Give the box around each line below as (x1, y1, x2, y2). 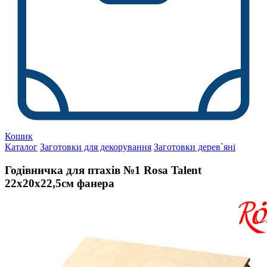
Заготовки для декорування (40, 142, 151, 153)
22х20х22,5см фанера (5, 176, 114, 190)
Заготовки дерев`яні (154, 142, 235, 153)
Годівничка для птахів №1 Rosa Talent (5, 163, 201, 176)
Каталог (5, 142, 38, 153)
